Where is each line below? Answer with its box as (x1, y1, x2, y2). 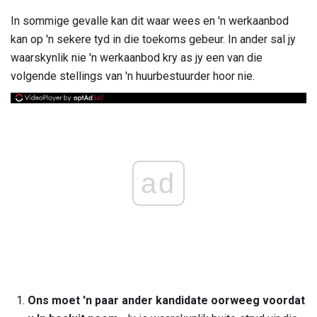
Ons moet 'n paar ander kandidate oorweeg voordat (28, 294, 305, 308)
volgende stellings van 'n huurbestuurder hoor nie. (11, 69, 255, 83)
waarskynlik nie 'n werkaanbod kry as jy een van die (11, 51, 263, 65)
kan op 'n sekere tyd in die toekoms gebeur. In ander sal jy (11, 33, 296, 47)
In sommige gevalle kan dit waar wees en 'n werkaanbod (11, 14, 289, 28)
